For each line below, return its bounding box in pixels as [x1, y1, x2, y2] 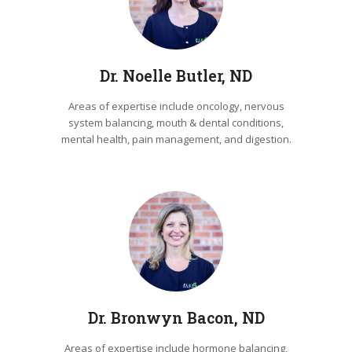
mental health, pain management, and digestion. [60, 131, 291, 146]
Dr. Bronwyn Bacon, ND [87, 307, 265, 328]
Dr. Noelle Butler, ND [100, 65, 252, 86]
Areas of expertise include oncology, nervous [68, 98, 284, 113]
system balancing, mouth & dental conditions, [68, 115, 284, 130]
